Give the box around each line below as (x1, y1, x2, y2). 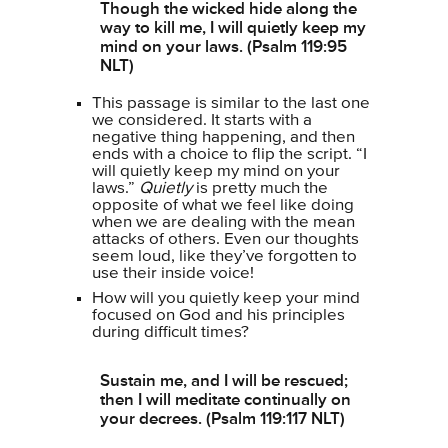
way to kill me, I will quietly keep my (100, 17, 366, 37)
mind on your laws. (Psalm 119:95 (100, 36, 347, 56)
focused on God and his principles (92, 307, 345, 324)
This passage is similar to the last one (92, 94, 370, 112)
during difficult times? (92, 324, 249, 341)
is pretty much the (192, 179, 328, 197)
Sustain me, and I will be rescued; (100, 371, 348, 390)
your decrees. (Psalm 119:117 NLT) (100, 409, 345, 428)
